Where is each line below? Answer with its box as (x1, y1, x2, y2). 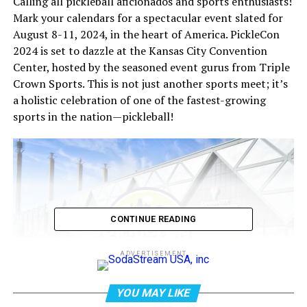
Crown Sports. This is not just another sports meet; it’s (12, 76, 288, 92)
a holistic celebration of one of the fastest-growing (12, 93, 266, 108)
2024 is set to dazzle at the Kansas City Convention (12, 43, 267, 59)
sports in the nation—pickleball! (12, 109, 173, 125)
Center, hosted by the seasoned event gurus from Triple (12, 60, 290, 75)
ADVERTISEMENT (119, 250, 188, 258)
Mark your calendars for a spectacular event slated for (12, 10, 283, 26)
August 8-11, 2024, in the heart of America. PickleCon (12, 27, 280, 42)
